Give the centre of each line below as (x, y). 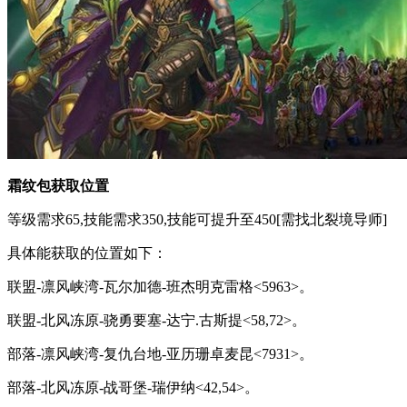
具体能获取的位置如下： (87, 253)
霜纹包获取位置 (58, 185)
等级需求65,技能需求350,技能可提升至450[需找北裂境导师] (197, 219)
